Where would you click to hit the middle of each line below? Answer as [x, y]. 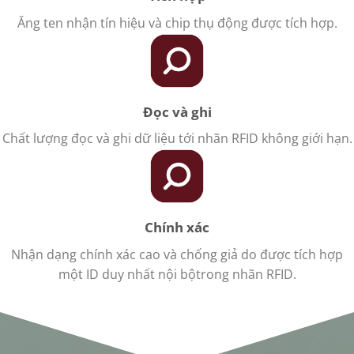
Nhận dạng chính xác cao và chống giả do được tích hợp [177, 254]
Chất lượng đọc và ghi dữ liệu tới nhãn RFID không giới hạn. [177, 139]
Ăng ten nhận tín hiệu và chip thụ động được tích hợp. [177, 23]
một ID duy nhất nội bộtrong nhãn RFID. [177, 274]
